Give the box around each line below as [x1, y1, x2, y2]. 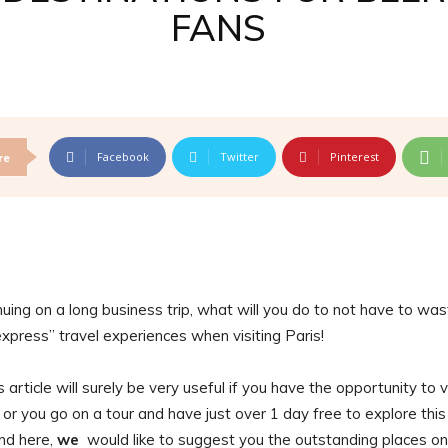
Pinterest [330, 149, 379, 164]
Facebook [97, 149, 149, 164]
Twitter [220, 149, 259, 164]
